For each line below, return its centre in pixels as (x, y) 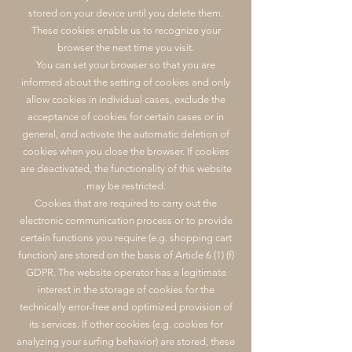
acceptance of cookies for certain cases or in (126, 117)
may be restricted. (126, 186)
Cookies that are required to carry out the (126, 203)
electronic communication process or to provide (126, 220)
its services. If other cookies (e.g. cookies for (126, 324)
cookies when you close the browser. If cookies (126, 151)
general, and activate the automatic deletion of (126, 134)
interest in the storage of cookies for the (126, 290)
